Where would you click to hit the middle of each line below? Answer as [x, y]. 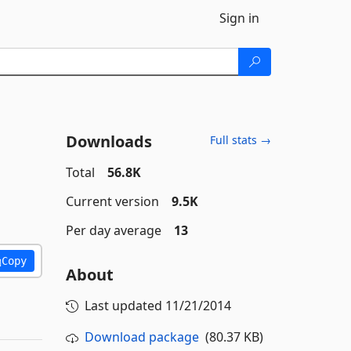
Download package [141, 337]
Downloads [109, 141]
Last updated [125, 306]
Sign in [239, 18]
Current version [112, 201]
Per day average [113, 230]
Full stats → [241, 140]
